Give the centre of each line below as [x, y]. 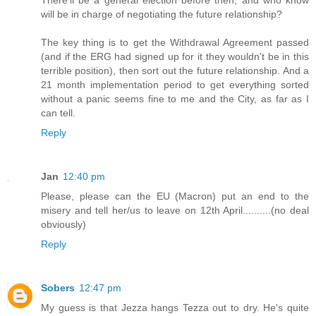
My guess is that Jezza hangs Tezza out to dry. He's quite [175, 307]
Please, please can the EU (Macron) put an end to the [175, 196]
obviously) [63, 224]
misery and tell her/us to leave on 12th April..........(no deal [175, 210]
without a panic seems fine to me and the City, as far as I [175, 99]
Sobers [58, 287]
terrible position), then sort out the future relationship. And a [175, 71]
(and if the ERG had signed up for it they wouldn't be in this [175, 57]
